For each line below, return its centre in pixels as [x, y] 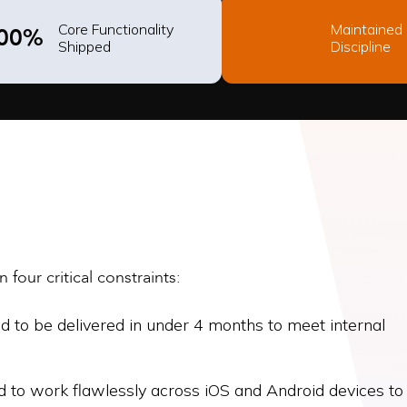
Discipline [361, 46]
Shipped [84, 46]
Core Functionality [116, 29]
